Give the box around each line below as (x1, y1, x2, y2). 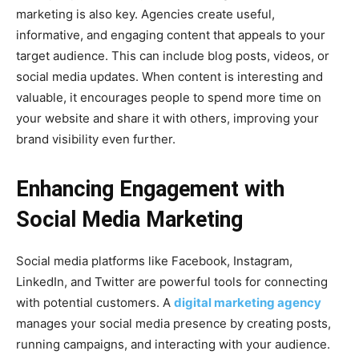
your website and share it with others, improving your (16, 111, 319, 127)
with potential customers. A (16, 295, 174, 311)
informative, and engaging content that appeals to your (16, 27, 325, 43)
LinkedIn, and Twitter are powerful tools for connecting (16, 274, 328, 290)
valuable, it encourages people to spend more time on (16, 90, 321, 106)
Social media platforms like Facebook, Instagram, (16, 253, 292, 269)
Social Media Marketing (16, 207, 243, 233)
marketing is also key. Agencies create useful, (16, 6, 275, 22)
